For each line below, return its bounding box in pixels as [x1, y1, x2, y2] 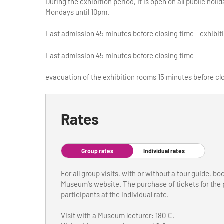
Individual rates [143, 147, 185, 154]
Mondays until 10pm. [45, 7, 109, 16]
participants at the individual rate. [60, 189, 169, 199]
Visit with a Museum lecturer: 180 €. [60, 210, 174, 220]
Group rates [81, 147, 113, 154]
